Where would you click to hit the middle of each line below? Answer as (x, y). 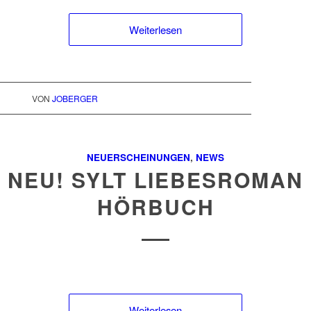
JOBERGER (75, 98)
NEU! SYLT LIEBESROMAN (155, 179)
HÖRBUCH (155, 207)
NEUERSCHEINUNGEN (138, 157)
